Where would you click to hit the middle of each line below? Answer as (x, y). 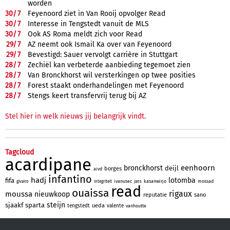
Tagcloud (20, 152)
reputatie (155, 195)
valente (115, 206)
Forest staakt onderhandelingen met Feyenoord (106, 85)
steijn (56, 205)
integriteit (103, 181)
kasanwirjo (155, 181)
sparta (35, 205)
